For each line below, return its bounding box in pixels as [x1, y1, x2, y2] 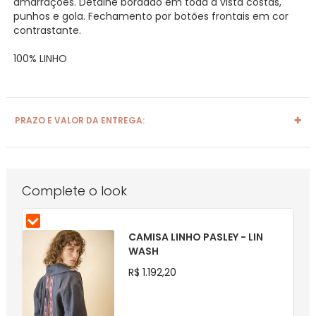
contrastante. [13, 23, 81, 37]
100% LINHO [13, 51, 67, 66]
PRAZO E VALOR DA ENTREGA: [14, 114, 145, 126]
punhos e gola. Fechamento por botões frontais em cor [13, 8, 288, 23]
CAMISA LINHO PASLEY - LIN [128, 229, 263, 244]
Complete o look [21, 181, 127, 200]
